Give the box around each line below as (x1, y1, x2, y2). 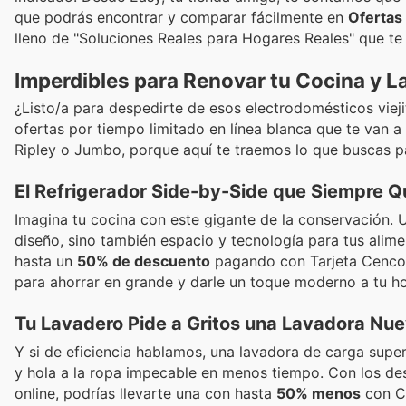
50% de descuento (77, 252, 210, 271)
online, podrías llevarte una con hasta (14, 384, 276, 403)
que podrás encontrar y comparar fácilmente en (14, 7, 348, 26)
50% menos (276, 384, 361, 403)
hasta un (14, 252, 77, 271)
